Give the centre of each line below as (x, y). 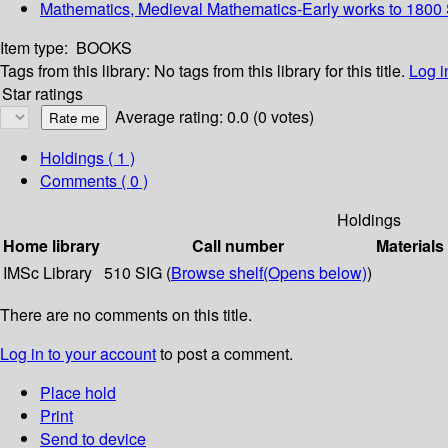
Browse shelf (217, 273)
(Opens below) (315, 273)
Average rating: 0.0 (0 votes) (214, 117)
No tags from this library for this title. (279, 71)
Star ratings (42, 94)
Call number (238, 246)
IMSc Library (47, 273)
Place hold (78, 393)
